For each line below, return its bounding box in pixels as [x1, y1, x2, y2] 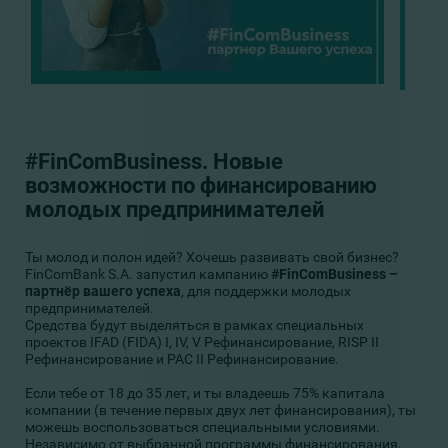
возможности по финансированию [25, 173, 377, 198]
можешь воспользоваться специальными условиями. [25, 419, 380, 435]
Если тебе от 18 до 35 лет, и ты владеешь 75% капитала [25, 385, 385, 401]
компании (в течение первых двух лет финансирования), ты [25, 402, 416, 418]
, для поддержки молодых [181, 283, 351, 299]
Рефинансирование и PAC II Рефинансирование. [25, 351, 339, 367]
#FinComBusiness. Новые [25, 149, 283, 174]
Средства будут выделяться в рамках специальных [25, 317, 364, 333]
